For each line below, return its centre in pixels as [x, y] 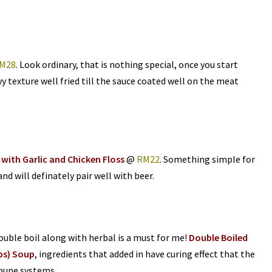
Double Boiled [218, 238]
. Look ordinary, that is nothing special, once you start [127, 65]
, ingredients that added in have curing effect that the [144, 254]
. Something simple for [207, 159]
